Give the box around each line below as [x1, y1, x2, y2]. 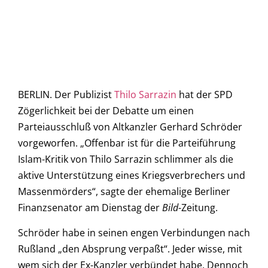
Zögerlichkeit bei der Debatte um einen [18, 104, 194, 118]
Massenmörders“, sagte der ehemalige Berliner [18, 185, 230, 199]
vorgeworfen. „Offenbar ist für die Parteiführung [18, 136, 236, 150]
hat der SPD [176, 88, 233, 102]
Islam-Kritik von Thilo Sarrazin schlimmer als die [18, 153, 233, 166]
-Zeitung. [178, 201, 218, 215]
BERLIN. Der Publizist [18, 88, 114, 102]
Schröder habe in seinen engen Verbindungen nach [18, 226, 250, 239]
